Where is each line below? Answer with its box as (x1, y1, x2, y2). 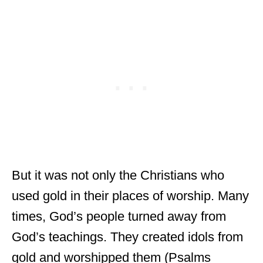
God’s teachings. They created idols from (12, 230, 243, 244)
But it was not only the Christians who (12, 168, 224, 183)
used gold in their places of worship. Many (12, 188, 249, 203)
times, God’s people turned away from (12, 209, 226, 224)
